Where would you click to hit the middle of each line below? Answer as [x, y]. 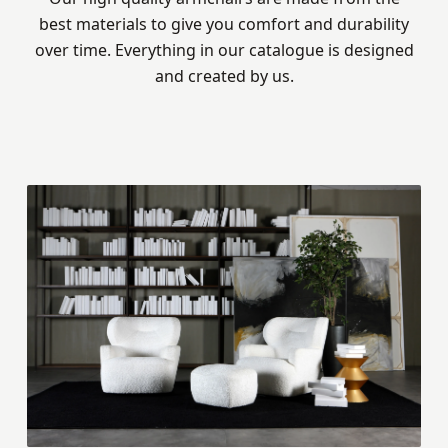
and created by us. [224, 75]
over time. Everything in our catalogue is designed [224, 49]
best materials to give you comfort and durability [224, 23]
